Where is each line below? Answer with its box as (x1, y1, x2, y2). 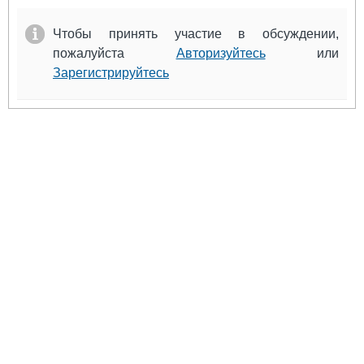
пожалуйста (53, 46, 176, 60)
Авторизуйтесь (175, 46, 266, 60)
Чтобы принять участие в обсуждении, (53, 27, 339, 41)
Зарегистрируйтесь (53, 66, 169, 80)
